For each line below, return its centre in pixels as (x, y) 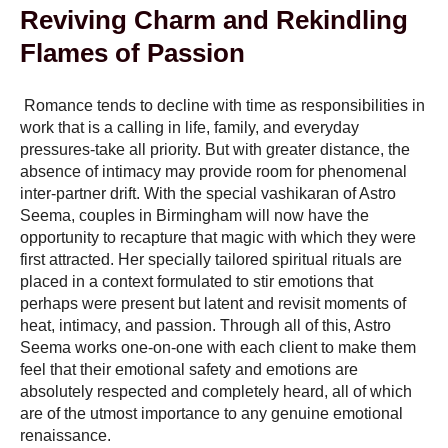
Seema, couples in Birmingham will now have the (194, 215)
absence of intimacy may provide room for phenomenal (213, 171)
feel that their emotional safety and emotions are (189, 369)
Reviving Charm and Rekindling (214, 19)
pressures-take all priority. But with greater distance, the (215, 149)
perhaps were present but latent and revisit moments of (213, 303)
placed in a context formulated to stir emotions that (196, 281)
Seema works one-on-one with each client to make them (218, 347)
